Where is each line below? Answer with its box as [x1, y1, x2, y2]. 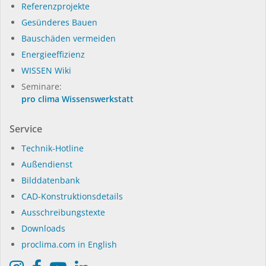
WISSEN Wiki [21, 64, 71, 76]
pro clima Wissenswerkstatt [21, 93, 134, 104]
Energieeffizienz [21, 48, 85, 60]
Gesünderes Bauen [21, 16, 97, 28]
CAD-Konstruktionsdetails [21, 190, 123, 202]
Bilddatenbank [21, 174, 80, 186]
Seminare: [21, 80, 62, 92]
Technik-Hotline [21, 142, 84, 154]
